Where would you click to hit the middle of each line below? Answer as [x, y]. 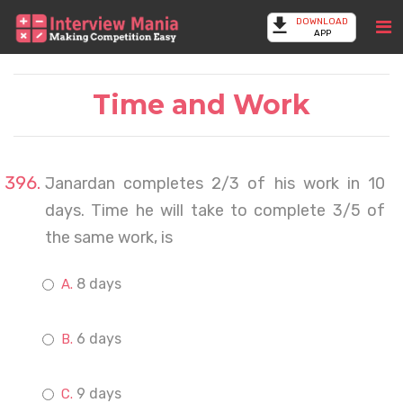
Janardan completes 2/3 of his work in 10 [215, 184]
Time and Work [201, 105]
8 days [99, 284]
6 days [99, 339]
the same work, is [109, 237]
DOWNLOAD [322, 22]
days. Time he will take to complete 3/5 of [215, 210]
